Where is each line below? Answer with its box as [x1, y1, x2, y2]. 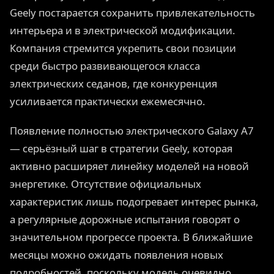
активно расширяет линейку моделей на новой [10, 159, 249, 174]
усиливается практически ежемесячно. [10, 94, 206, 109]
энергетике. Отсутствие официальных [10, 177, 201, 191]
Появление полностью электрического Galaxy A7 [10, 124, 254, 138]
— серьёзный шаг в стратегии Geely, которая [10, 141, 232, 156]
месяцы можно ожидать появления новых [10, 248, 223, 262]
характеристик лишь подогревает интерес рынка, [10, 194, 259, 209]
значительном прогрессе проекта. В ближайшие [10, 230, 253, 245]
